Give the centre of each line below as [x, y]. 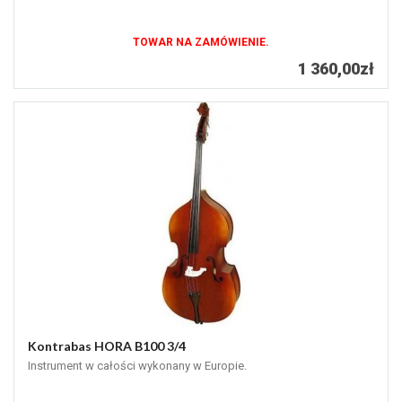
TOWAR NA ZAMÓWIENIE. [201, 43]
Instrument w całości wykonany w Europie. [137, 366]
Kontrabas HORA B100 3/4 [107, 346]
